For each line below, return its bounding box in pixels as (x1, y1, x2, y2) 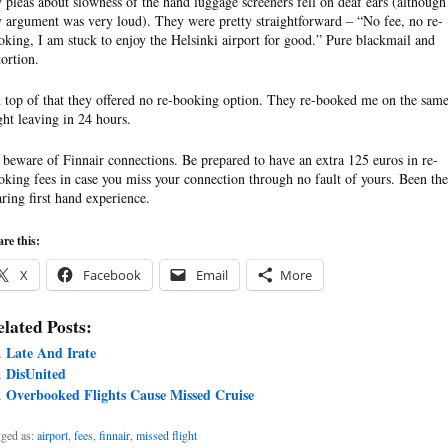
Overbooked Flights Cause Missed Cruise (5, 383, 254, 405)
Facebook (83, 265, 141, 284)
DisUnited (5, 362, 66, 384)
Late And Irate (5, 341, 96, 363)
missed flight (136, 426, 197, 443)
